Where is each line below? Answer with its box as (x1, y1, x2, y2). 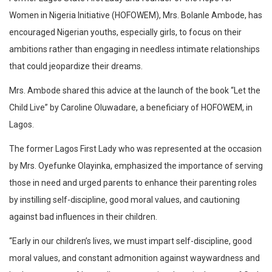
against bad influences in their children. (9, 212, 157, 222)
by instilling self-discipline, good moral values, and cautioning (9, 195, 240, 205)
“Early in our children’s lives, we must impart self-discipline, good (9, 236, 252, 246)
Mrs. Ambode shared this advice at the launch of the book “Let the (9, 86, 260, 96)
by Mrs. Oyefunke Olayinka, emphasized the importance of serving (9, 161, 263, 171)
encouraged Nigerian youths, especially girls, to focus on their (9, 27, 242, 38)
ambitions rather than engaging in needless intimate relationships (9, 44, 260, 55)
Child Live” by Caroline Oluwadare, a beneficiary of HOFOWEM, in (9, 103, 253, 113)
